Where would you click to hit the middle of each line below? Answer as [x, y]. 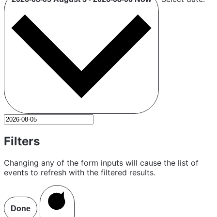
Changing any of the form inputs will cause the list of [101, 163]
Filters [22, 141]
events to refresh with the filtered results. [80, 172]
